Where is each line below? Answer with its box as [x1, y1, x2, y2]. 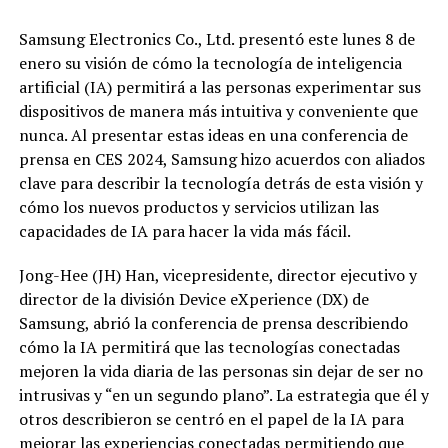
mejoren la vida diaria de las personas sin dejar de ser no [18, 359, 423, 382]
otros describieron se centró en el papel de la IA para [18, 407, 404, 430]
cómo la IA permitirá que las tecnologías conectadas [18, 335, 400, 358]
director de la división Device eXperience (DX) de [18, 287, 369, 310]
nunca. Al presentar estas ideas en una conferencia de [18, 123, 408, 146]
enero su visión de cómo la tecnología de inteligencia [18, 51, 402, 74]
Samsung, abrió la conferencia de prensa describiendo [18, 311, 408, 334]
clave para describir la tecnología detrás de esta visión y [18, 171, 423, 194]
